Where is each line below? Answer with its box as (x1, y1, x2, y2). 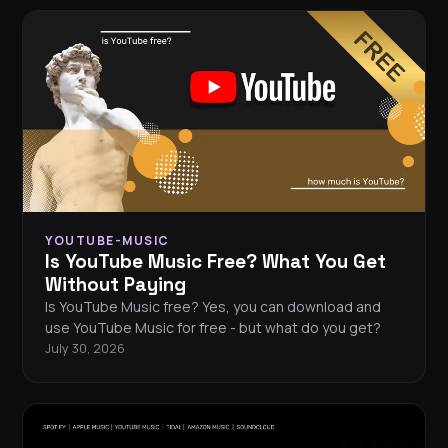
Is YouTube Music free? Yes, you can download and (45, 297, 381, 317)
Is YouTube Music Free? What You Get (45, 249, 386, 275)
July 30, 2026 (45, 340, 125, 358)
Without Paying (45, 272, 186, 298)
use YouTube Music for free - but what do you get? (45, 318, 381, 338)
